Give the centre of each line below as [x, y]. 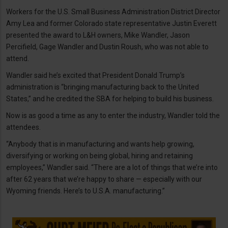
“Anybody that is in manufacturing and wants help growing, [100, 144]
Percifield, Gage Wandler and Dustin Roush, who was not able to [107, 47]
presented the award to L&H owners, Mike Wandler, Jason [98, 35]
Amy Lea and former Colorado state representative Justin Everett [111, 23]
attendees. [23, 127]
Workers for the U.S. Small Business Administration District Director [113, 11]
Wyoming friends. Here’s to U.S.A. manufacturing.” [85, 191]
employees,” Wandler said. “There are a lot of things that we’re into [112, 167]
